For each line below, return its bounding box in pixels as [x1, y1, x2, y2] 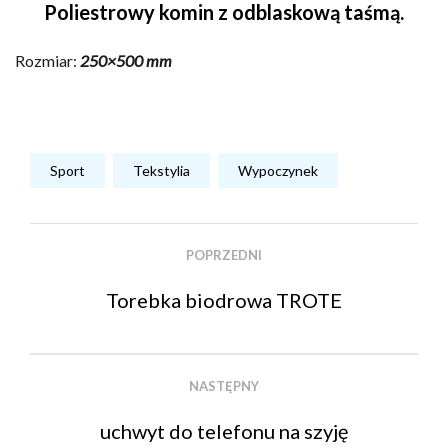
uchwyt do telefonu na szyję [100, 419, 348, 443]
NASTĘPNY [189, 378, 259, 394]
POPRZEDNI [186, 247, 262, 263]
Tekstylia [133, 162, 190, 179]
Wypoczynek [238, 162, 318, 179]
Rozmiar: [15, 51, 80, 70]
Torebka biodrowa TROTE [106, 288, 342, 312]
